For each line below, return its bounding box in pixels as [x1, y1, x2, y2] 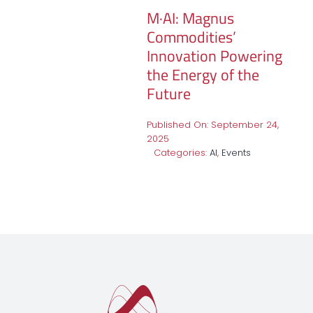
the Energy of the [146, 62, 259, 87]
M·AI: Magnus [146, 6, 234, 30]
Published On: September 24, [146, 117, 279, 131]
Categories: [153, 145, 210, 159]
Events [221, 145, 251, 159]
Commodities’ [146, 24, 236, 49]
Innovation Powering [146, 43, 282, 68]
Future [146, 81, 191, 105]
